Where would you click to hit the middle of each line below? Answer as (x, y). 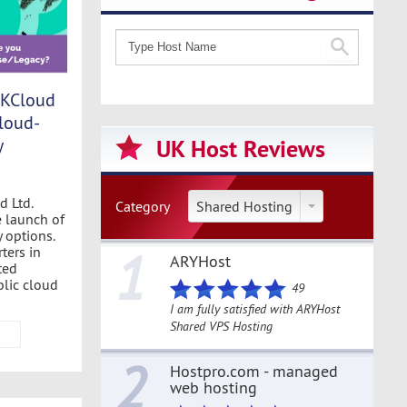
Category (143, 206)
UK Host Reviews (241, 149)
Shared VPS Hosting (221, 326)
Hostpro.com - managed (254, 371)
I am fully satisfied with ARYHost (255, 309)
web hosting (213, 387)
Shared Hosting (244, 206)
